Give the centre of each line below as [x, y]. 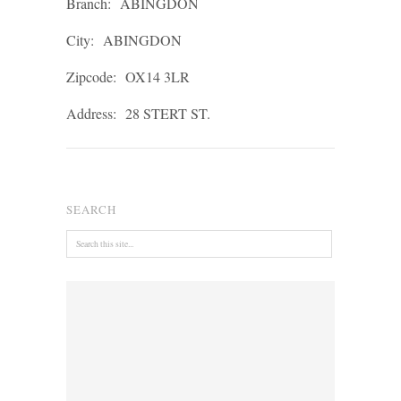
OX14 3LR [158, 76]
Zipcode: [91, 76]
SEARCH [91, 209]
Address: [91, 113]
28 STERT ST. [168, 113]
